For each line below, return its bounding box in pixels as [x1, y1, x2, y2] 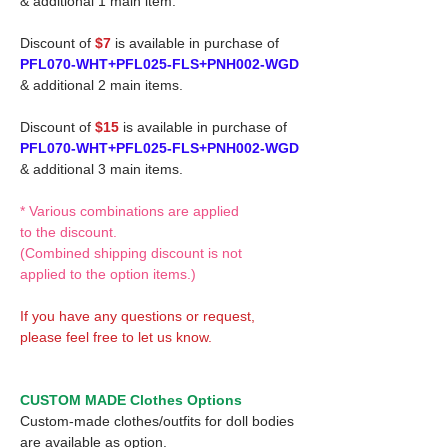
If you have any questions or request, [20, 307, 255, 324]
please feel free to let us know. [20, 328, 212, 345]
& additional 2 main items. [20, 76, 183, 93]
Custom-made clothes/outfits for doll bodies [20, 412, 294, 429]
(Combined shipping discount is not [20, 244, 242, 261]
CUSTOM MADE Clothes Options [20, 391, 242, 408]
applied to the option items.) [20, 265, 196, 282]
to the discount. [20, 223, 117, 240]
